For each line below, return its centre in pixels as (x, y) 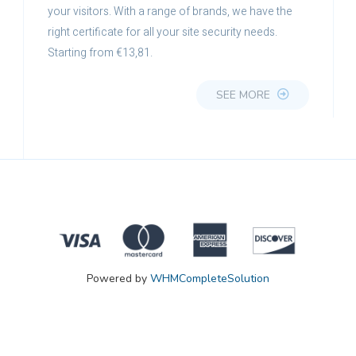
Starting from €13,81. (100, 53)
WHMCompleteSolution (210, 278)
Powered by (118, 278)
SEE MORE (245, 95)
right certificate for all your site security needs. (163, 32)
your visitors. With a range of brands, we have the (170, 12)
